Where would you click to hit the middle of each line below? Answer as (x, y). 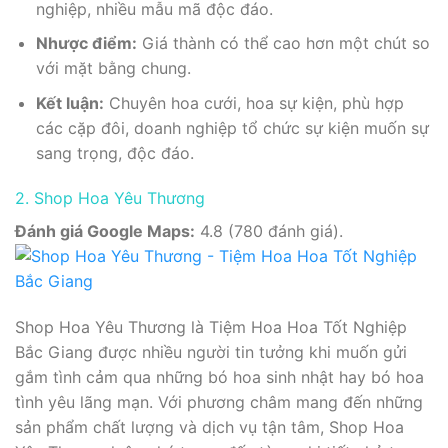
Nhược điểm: (86, 43)
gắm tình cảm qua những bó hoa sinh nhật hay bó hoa (219, 377)
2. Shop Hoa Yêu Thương (110, 198)
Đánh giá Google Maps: (105, 231)
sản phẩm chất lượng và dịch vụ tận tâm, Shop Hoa (209, 427)
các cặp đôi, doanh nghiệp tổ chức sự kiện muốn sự (232, 127)
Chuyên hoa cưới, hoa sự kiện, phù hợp (253, 102)
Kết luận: (69, 102)
